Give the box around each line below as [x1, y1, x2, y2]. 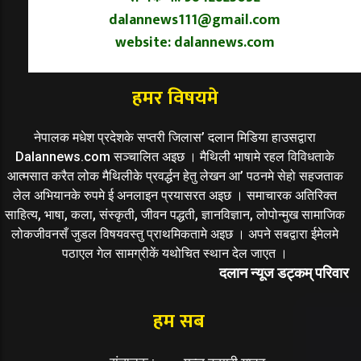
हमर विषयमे [131, 81, 218, 114]
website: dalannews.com [114, 30, 275, 55]
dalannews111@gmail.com [109, 7, 280, 32]
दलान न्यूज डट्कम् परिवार [219, 263, 349, 281]
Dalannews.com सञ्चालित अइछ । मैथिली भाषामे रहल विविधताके [15, 148, 334, 164]
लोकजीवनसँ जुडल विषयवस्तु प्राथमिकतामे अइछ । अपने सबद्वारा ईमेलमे [11, 226, 338, 242]
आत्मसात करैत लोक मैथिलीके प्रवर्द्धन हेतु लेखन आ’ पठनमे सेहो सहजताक [6, 168, 343, 184]
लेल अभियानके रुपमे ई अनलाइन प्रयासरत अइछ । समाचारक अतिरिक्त [13, 187, 337, 203]
